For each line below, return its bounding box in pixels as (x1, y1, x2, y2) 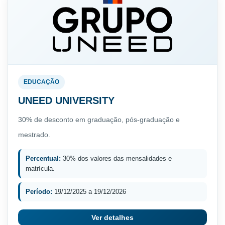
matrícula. (26, 164, 55, 172)
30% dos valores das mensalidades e (61, 154, 172, 162)
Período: (26, 187, 52, 195)
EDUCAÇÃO (24, 78, 59, 85)
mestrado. (18, 130, 50, 139)
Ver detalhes (91, 213, 134, 221)
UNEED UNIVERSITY (18, 94, 115, 106)
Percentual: (26, 154, 61, 162)
